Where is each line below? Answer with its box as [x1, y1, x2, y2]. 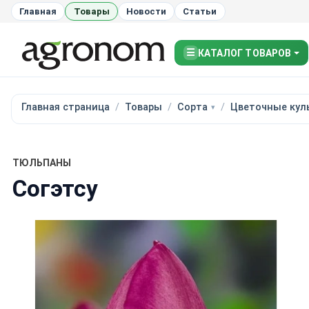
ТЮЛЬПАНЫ [12, 157, 71, 168]
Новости [126, 6, 166, 17]
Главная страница [21, 101, 110, 113]
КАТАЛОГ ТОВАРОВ [198, 47, 292, 59]
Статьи [183, 6, 217, 17]
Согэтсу [12, 175, 98, 202]
